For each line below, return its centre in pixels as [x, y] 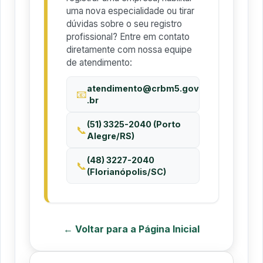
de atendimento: [99, 62]
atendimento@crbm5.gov [143, 88]
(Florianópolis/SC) [127, 171]
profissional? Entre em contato [128, 36]
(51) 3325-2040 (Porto [134, 124]
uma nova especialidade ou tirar [130, 11]
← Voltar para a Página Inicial [131, 229]
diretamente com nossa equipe [129, 49]
